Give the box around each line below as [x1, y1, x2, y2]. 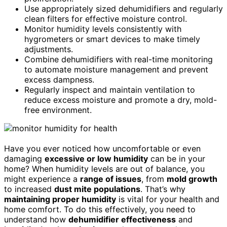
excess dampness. [24, 74, 94, 85]
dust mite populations [54, 183, 140, 194]
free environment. [24, 104, 92, 115]
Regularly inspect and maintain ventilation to [24, 84, 195, 95]
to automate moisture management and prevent [24, 64, 208, 74]
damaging [4, 153, 45, 164]
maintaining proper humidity [4, 194, 116, 204]
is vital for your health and [116, 194, 219, 204]
